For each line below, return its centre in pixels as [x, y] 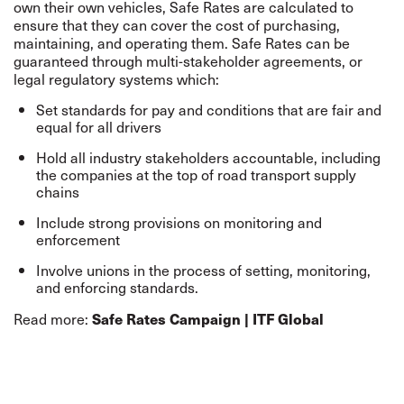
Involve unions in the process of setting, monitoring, [203, 270]
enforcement [78, 239]
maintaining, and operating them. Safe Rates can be [182, 42]
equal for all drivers [99, 126]
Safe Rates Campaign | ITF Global [208, 318]
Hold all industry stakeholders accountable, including [208, 157]
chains [58, 191]
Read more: [53, 318]
